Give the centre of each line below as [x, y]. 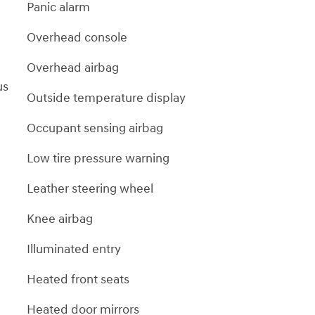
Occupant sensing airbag [95, 128]
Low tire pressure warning [98, 158]
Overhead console [77, 37]
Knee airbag [60, 219]
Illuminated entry [74, 249]
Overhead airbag [73, 67]
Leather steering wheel [90, 188]
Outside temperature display [106, 98]
